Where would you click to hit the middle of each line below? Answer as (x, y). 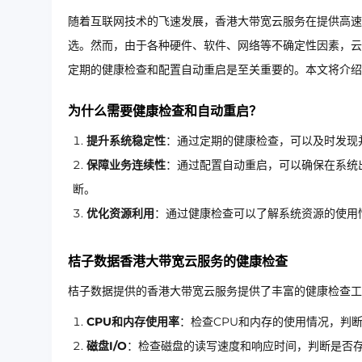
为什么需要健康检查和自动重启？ (165, 111)
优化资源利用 (120, 213)
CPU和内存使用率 (133, 322)
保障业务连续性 (126, 165)
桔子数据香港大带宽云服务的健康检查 (178, 261)
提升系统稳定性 (126, 141)
